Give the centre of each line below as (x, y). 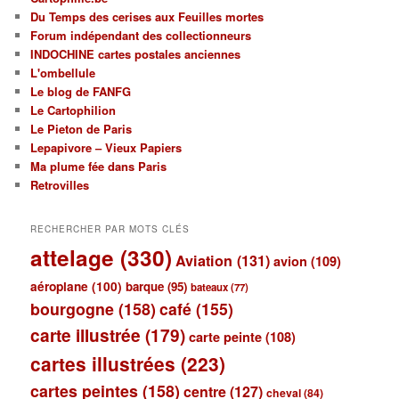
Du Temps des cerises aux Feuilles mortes (147, 16)
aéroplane (60, 287)
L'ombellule (63, 72)
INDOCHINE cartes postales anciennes (136, 53)
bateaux (210, 288)
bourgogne (73, 309)
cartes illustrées (103, 364)
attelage (73, 258)
